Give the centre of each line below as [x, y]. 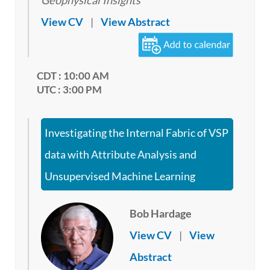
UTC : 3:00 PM [69, 90]
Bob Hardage [161, 214]
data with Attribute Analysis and [121, 155]
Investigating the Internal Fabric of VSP [137, 133]
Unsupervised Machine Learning [120, 176]
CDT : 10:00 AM [73, 76]
